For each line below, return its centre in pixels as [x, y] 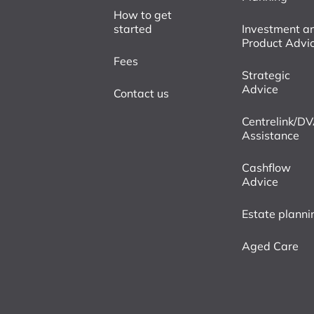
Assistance [271, 135]
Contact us [141, 93]
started [133, 28]
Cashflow [267, 167]
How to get [143, 14]
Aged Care [271, 246]
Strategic [266, 75]
